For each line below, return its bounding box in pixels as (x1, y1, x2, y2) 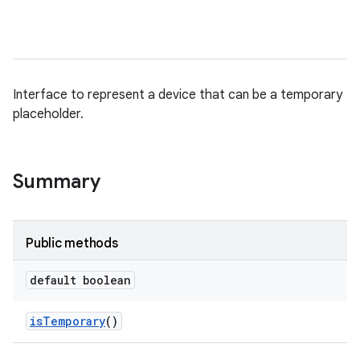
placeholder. (13, 106, 84, 122)
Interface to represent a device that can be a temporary (13, 87, 342, 103)
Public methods (26, 235, 118, 252)
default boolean (30, 272, 131, 288)
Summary (13, 170, 100, 194)
